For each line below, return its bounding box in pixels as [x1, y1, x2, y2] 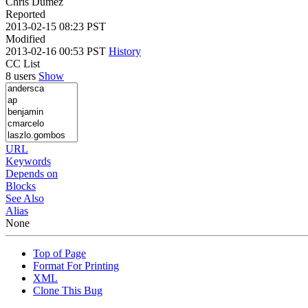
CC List [5, 57, 40, 69]
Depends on [5, 167, 58, 179]
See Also [5, 192, 44, 204]
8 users [5, 69, 38, 82]
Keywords [5, 155, 51, 167]
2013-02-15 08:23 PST [5, 20, 106, 32]
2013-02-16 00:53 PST [5, 45, 109, 57]
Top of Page [33, 247, 86, 259]
